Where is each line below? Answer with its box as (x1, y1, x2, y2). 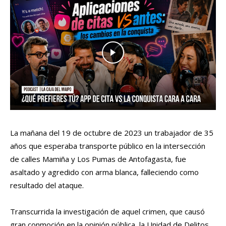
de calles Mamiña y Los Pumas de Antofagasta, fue (10, 154, 186, 164)
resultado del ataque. (10, 180, 84, 191)
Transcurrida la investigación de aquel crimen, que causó (10, 206, 205, 217)
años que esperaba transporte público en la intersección (10, 141, 205, 151)
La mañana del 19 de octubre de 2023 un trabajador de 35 (10, 128, 213, 138)
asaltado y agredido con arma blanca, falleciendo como (10, 167, 199, 178)
